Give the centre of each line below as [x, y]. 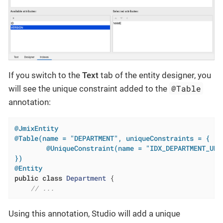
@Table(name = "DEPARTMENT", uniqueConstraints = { [112, 138]
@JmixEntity [36, 128]
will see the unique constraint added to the [89, 88]
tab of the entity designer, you [155, 75]
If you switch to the [45, 75]
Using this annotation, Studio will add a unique [94, 214]
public [26, 178]
